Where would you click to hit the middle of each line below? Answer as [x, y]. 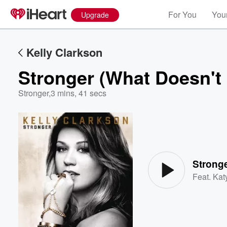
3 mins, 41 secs [79, 93]
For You [182, 14]
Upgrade [95, 15]
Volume [192, 141]
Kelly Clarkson [64, 52]
